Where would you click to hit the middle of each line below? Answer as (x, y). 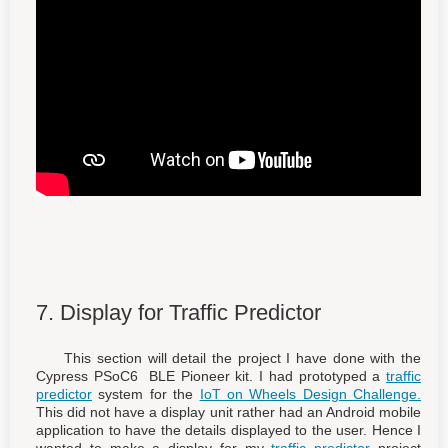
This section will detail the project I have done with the (228, 357)
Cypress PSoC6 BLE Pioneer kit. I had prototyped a (211, 375)
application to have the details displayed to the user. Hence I (228, 429)
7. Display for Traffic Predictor (178, 312)
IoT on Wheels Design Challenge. (310, 393)
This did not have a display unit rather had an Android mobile (228, 411)
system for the (146, 393)
